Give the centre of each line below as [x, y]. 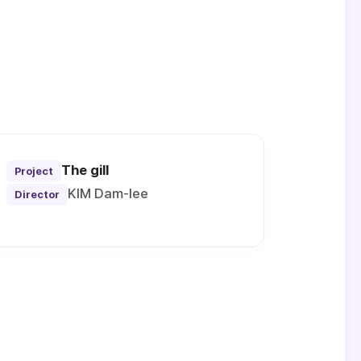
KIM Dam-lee [108, 194]
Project [33, 172]
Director [37, 195]
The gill [85, 170]
